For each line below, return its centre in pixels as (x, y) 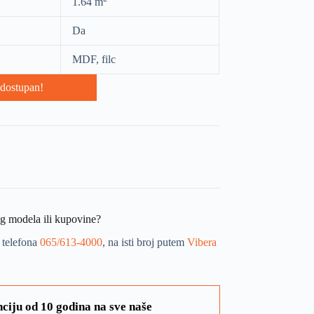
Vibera (202, 242)
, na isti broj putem (144, 242)
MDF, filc (94, 59)
